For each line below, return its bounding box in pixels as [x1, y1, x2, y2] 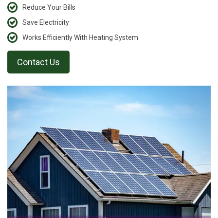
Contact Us [17, 57, 60, 68]
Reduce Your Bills [22, 3, 75, 12]
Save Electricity [22, 18, 69, 27]
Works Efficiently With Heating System [22, 34, 138, 42]
